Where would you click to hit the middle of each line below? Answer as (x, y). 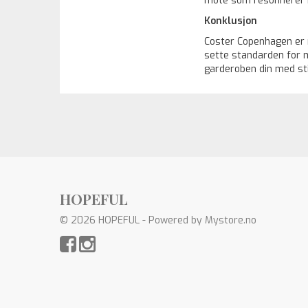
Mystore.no (231, 220)
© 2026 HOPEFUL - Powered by (132, 220)
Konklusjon (231, 21)
